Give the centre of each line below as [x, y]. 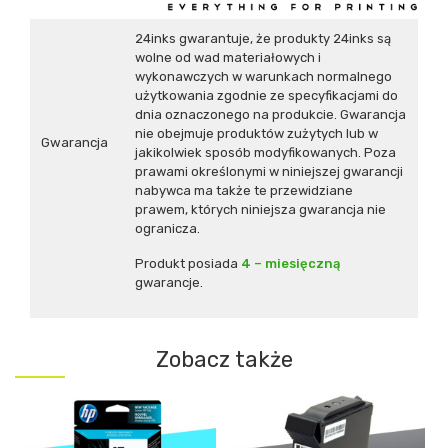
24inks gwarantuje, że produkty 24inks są [263, 38]
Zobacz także [224, 359]
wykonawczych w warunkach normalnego [263, 76]
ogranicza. [167, 228]
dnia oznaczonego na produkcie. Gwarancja [270, 114]
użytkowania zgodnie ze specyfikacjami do [266, 95]
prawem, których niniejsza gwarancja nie [260, 209]
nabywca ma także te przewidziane [244, 190]
